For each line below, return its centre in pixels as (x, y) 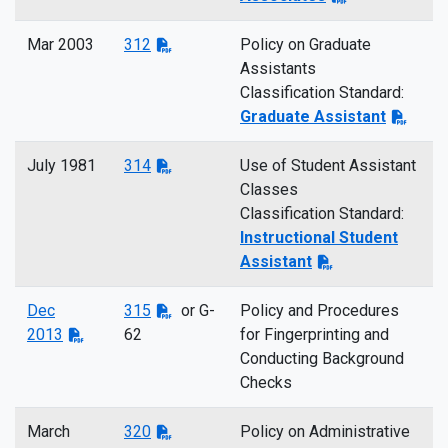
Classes (269, 189)
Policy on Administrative (325, 431)
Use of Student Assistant (328, 165)
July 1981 (61, 165)
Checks (266, 382)
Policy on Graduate (305, 44)
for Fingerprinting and (314, 334)
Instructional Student (319, 237)
